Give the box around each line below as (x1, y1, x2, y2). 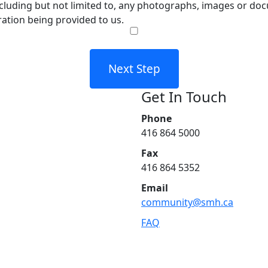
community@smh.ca (141, 196, 233, 209)
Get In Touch (141, 87, 227, 107)
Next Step (108, 61, 160, 77)
